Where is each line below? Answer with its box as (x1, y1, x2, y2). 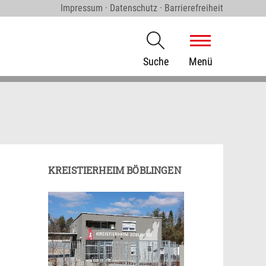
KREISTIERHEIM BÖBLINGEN (48, 164, 181, 176)
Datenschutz (110, 2, 157, 14)
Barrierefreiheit (164, 2, 223, 14)
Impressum (61, 2, 103, 14)
